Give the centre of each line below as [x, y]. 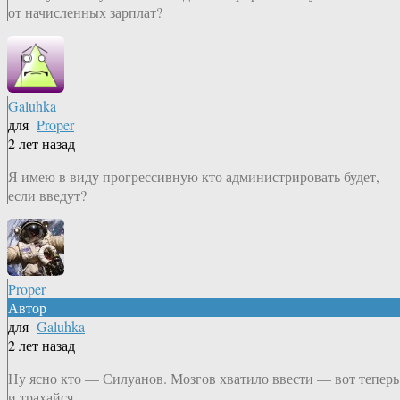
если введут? [47, 196]
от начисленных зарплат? [85, 12]
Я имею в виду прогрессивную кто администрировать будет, [194, 177]
